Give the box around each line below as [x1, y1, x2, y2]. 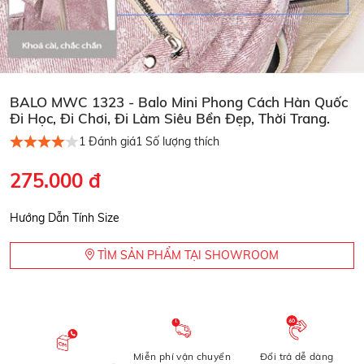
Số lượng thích [142, 134, 219, 149]
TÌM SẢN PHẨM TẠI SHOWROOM [94, 247, 279, 262]
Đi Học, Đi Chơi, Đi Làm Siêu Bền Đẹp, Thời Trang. [10, 109, 330, 127]
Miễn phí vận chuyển [133, 349, 231, 362]
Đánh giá [85, 134, 136, 149]
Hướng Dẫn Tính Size [10, 210, 119, 225]
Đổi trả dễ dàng [260, 349, 334, 362]
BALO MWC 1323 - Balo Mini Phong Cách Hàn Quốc [10, 93, 348, 110]
